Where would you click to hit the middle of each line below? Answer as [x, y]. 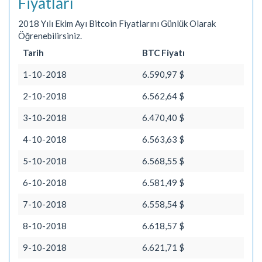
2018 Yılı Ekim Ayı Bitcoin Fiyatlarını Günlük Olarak [117, 23]
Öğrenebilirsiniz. [50, 35]
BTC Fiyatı [163, 52]
